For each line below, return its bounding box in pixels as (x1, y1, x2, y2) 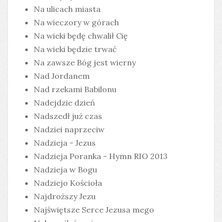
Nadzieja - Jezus (34, 138, 96, 148)
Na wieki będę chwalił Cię (34, 31, 128, 41)
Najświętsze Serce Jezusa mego (34, 205, 154, 215)
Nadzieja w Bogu (34, 165, 97, 174)
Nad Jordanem (34, 71, 90, 81)
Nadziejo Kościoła (34, 178, 102, 188)
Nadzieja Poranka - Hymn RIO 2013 (34, 151, 167, 161)
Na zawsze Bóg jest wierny (34, 57, 136, 67)
